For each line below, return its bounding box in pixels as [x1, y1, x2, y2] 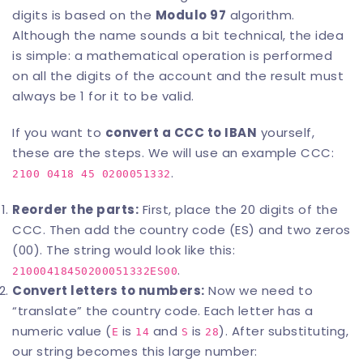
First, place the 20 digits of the [139, 201, 338, 218]
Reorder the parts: [12, 201, 139, 218]
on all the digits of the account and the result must [12, 67, 344, 84]
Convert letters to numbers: [12, 282, 205, 299]
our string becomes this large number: [12, 343, 258, 360]
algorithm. [226, 6, 295, 23]
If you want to [12, 124, 105, 141]
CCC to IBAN [173, 124, 257, 141]
